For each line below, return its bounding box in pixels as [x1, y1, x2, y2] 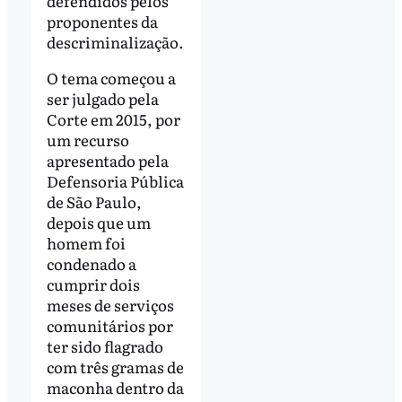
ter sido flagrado [46, 334, 163, 357]
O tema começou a [46, 66, 176, 89]
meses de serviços [46, 293, 174, 316]
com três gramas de [46, 354, 184, 378]
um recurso [46, 127, 129, 151]
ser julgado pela [46, 86, 159, 109]
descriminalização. [46, 30, 184, 53]
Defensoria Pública [46, 169, 184, 192]
